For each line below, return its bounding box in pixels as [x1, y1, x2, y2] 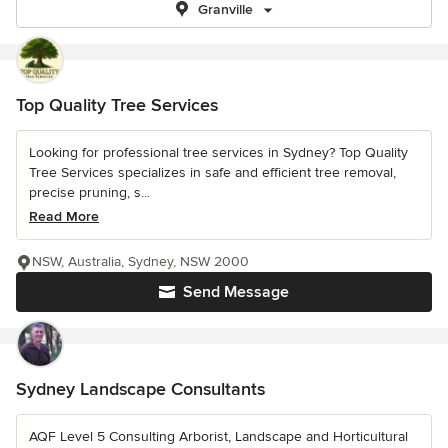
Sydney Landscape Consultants [16, 378, 265, 400]
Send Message [183, 282, 289, 302]
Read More [29, 208, 99, 225]
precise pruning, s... [29, 184, 150, 201]
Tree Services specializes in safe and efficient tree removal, [29, 164, 396, 181]
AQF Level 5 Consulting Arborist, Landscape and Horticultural [29, 428, 408, 445]
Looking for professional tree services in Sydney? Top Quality [29, 144, 408, 161]
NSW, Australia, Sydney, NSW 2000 [32, 253, 249, 270]
